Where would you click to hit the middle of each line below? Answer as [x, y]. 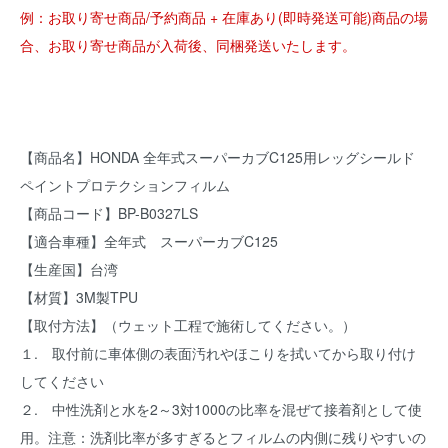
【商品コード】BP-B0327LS [109, 213]
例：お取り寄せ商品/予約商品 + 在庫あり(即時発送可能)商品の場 [224, 17]
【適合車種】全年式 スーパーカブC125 [149, 241]
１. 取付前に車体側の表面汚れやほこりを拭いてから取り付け [218, 353]
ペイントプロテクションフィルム [125, 185]
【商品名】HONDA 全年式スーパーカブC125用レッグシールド [217, 157]
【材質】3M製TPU [79, 297]
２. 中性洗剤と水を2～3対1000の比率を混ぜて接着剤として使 [221, 409]
